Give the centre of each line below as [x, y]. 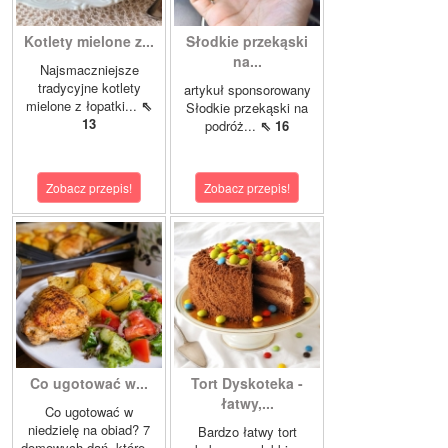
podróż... [232, 126]
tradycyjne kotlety [89, 88]
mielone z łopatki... [83, 106]
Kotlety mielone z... [89, 41]
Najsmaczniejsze [89, 70]
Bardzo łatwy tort [247, 432]
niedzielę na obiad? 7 [89, 430]
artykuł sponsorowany [247, 90]
